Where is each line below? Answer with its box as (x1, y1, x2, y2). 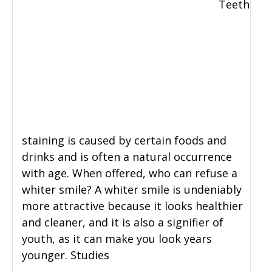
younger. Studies (22, 248, 109, 263)
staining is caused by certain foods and (22, 133, 226, 148)
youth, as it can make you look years (22, 231, 212, 246)
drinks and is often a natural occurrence (22, 149, 232, 165)
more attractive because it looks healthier (22, 199, 243, 214)
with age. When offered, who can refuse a (22, 166, 237, 181)
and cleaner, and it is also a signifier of (22, 215, 223, 230)
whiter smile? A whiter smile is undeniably (22, 182, 242, 197)
